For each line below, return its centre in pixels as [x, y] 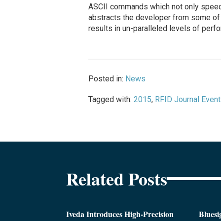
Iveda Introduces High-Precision [120, 214]
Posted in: [107, 79]
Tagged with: [111, 100]
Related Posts [117, 178]
